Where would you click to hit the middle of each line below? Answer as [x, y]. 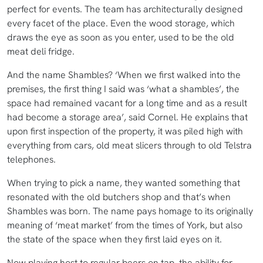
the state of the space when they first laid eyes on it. [116, 240]
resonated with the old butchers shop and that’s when [119, 197]
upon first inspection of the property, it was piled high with [125, 131]
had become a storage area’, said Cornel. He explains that [127, 117]
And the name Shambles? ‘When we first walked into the [124, 75]
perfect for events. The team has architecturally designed [125, 9]
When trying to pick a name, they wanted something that [124, 183]
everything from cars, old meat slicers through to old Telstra [129, 146]
